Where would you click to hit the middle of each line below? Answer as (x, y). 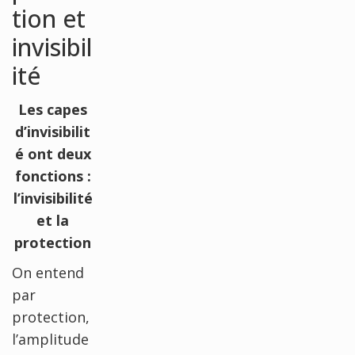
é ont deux (53, 153)
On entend (48, 272)
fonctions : (53, 176)
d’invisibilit (53, 131)
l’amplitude (50, 339)
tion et (49, 18)
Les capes (53, 109)
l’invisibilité (53, 198)
